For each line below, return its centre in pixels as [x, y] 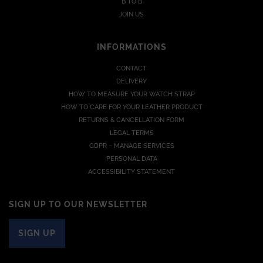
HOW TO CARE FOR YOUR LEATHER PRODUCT [131, 107]
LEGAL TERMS [131, 133]
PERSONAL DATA [131, 159]
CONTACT [131, 68]
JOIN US [131, 14]
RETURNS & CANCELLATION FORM [131, 120]
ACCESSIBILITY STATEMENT [131, 171]
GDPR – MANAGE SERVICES [131, 146]
